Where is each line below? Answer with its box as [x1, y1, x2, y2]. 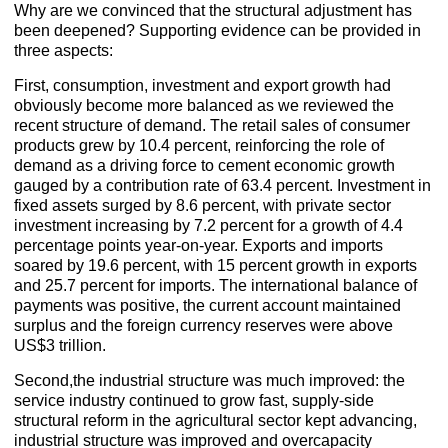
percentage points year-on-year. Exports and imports [14, 237, 384, 255]
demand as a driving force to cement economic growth [14, 157, 396, 175]
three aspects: [14, 42, 114, 60]
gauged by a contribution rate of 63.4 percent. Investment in [14, 177, 432, 195]
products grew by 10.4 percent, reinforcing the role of [14, 137, 385, 155]
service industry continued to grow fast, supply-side [14, 392, 375, 410]
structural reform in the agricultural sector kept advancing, [14, 412, 418, 430]
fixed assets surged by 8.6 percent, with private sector [14, 197, 392, 215]
